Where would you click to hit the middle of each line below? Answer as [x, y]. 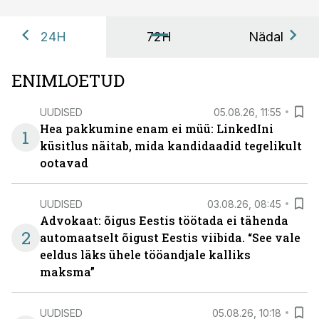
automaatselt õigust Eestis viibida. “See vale [170, 237]
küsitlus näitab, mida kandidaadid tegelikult [171, 146]
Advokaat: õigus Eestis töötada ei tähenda [164, 220]
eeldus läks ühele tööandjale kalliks [145, 255]
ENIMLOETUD [68, 80]
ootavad [64, 163]
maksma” [67, 272]
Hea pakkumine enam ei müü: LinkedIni [157, 129]
